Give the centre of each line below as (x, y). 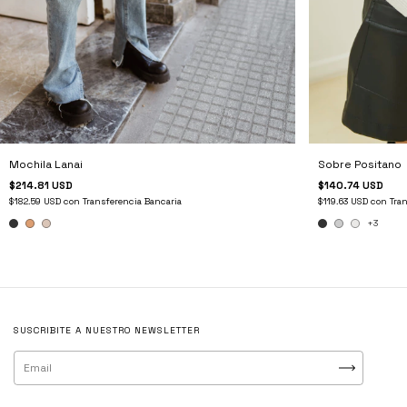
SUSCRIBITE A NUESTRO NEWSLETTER (107, 331)
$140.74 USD (350, 185)
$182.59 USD (36, 201)
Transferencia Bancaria (132, 201)
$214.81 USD (41, 185)
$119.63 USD (344, 201)
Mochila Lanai (46, 164)
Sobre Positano (359, 164)
